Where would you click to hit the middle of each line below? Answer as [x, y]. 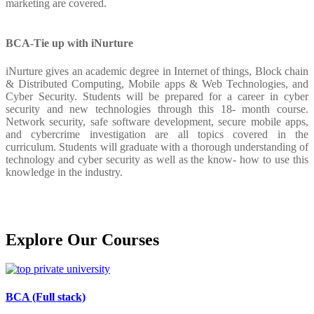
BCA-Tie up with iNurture [69, 43]
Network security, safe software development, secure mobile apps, [157, 121]
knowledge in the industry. [64, 172]
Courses [130, 239]
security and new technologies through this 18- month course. [157, 109]
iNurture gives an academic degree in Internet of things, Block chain [157, 71]
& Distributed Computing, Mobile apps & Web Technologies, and [157, 83]
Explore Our [54, 239]
